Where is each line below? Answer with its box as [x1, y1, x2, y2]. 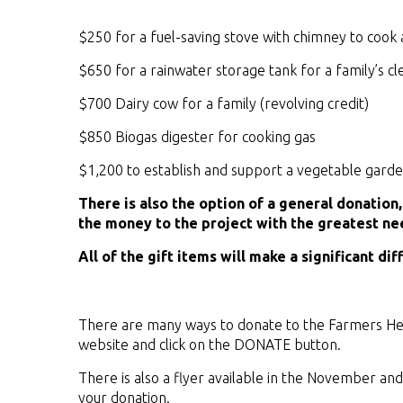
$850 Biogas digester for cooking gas [78, 129, 316, 145]
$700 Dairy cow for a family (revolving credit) [78, 95, 369, 112]
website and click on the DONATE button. [78, 336, 341, 353]
